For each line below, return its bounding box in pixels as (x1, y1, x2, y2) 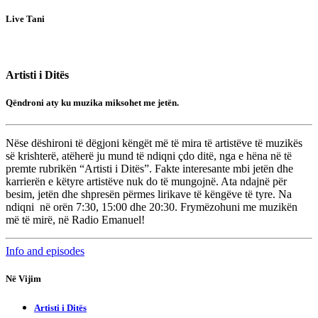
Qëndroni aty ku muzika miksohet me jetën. (6, 97, 179, 109)
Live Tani (6, 13, 45, 25)
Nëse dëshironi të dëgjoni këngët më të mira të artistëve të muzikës (6, 137, 302, 150)
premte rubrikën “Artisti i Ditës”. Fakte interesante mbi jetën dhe (6, 163, 293, 175)
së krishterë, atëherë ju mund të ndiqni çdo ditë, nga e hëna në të (6, 150, 292, 163)
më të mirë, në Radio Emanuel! (6, 214, 145, 226)
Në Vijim (6, 273, 41, 285)
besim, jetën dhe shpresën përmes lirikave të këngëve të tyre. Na (6, 188, 292, 201)
